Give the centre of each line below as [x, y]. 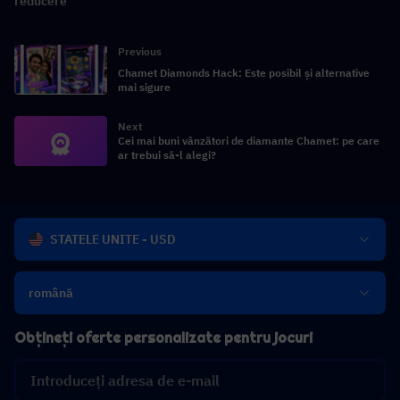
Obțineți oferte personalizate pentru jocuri [163, 338]
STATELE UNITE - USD [113, 239]
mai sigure [144, 87]
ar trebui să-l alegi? [167, 154]
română [51, 293]
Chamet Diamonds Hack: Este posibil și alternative [244, 72]
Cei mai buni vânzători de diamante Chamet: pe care [249, 140]
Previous [140, 51]
